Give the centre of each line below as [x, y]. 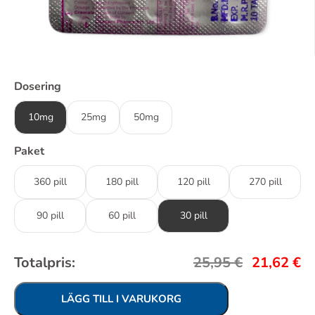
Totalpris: [45, 263]
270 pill [265, 182]
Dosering [38, 86]
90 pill [50, 216]
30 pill [193, 216]
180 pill [122, 182]
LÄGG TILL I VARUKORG [121, 299]
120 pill [193, 182]
